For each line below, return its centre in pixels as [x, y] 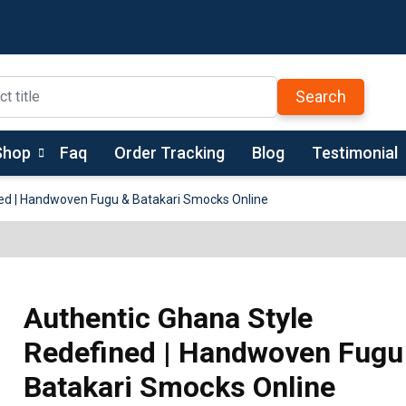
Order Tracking [169, 153]
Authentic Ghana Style [169, 319]
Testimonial [355, 153]
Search [321, 96]
